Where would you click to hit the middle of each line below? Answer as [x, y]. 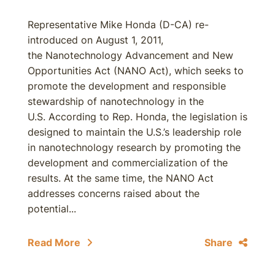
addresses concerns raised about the [114, 193]
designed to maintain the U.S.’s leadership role [134, 132]
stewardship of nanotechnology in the [116, 101]
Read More [54, 242]
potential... [52, 209]
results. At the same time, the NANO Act [121, 178]
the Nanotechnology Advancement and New [130, 55]
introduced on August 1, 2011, [95, 40]
